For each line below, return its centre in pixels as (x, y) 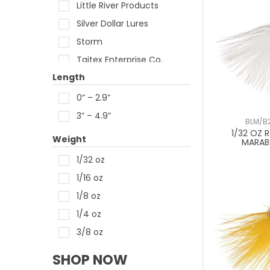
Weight (69, 139)
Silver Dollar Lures (112, 24)
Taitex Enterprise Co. (120, 60)
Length (69, 77)
